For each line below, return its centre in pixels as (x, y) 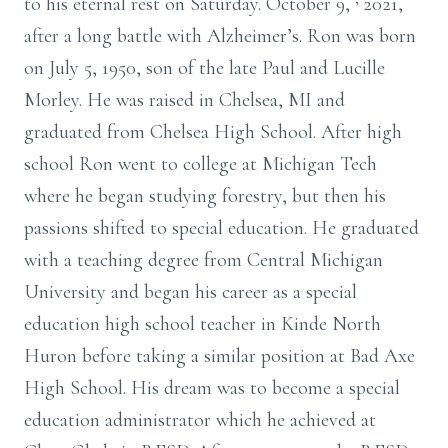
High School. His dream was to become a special (212, 388)
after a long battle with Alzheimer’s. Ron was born (220, 36)
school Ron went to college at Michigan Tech (200, 164)
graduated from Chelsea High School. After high (213, 132)
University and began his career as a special (190, 292)
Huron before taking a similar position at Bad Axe (219, 356)
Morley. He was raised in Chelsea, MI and (184, 100)
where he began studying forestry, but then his (205, 196)
